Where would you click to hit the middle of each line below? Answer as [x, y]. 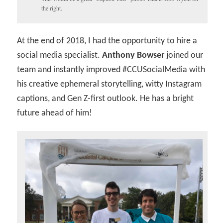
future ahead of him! [55, 113]
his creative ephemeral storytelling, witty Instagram [110, 85]
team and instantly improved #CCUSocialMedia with [111, 70]
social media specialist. [60, 56]
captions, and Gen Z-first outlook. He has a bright [106, 99]
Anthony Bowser [133, 56]
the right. [52, 8]
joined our [184, 56]
